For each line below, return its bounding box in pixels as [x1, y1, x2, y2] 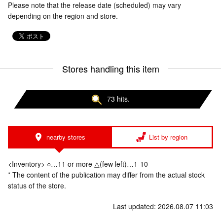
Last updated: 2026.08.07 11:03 [113, 201, 213, 212]
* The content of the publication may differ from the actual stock [8, 170, 205, 180]
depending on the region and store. [8, 11, 118, 21]
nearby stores [46, 132, 85, 142]
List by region [149, 132, 187, 142]
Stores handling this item [62, 62, 159, 75]
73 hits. [107, 94, 130, 104]
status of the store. [8, 181, 66, 191]
